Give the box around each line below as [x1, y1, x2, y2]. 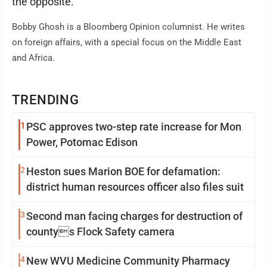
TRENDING [12, 92, 80, 107]
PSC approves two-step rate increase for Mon [26, 120, 241, 133]
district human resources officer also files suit [26, 181, 244, 193]
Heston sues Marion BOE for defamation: [26, 165, 221, 178]
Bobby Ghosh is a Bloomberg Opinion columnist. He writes [12, 21, 245, 32]
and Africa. [12, 52, 55, 63]
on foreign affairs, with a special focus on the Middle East [12, 37, 241, 48]
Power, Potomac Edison [26, 136, 138, 148]
